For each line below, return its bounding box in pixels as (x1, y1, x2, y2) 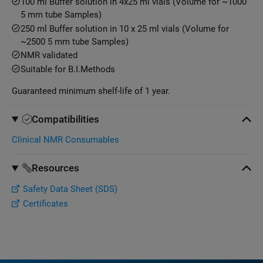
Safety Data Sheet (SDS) (23, 183, 117, 194)
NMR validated (21, 50, 77, 61)
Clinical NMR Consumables (12, 134, 119, 146)
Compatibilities (32, 113, 100, 125)
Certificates (23, 198, 68, 210)
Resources (32, 162, 80, 174)
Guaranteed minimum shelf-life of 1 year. (12, 85, 170, 96)
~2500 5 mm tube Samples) (21, 36, 129, 47)
